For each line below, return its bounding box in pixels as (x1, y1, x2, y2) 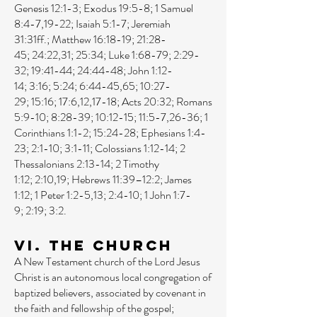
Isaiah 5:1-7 (76, 16, 127, 32)
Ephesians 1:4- (141, 125, 206, 141)
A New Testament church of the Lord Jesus (14, 253, 200, 270)
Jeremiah (132, 16, 171, 32)
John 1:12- (128, 62, 173, 79)
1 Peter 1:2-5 (35, 187, 91, 203)
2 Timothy (115, 156, 159, 172)
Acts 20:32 (122, 93, 171, 110)
